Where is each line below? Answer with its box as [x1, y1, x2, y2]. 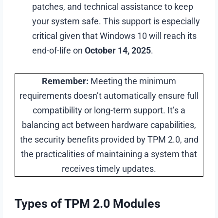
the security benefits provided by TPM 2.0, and [19, 134, 199, 145]
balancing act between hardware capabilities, [22, 119, 196, 130]
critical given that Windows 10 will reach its [32, 30, 197, 41]
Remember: [42, 75, 89, 86]
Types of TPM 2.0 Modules [15, 197, 161, 211]
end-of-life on [32, 45, 85, 55]
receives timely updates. [62, 163, 156, 174]
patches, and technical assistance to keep [32, 1, 194, 12]
